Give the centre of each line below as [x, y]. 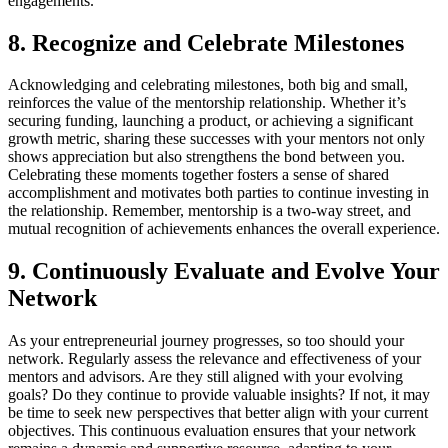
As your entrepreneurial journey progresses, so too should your [206, 341]
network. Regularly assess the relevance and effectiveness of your [214, 359]
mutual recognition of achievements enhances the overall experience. [224, 229]
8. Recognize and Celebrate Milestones [206, 42]
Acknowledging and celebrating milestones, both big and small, [208, 85]
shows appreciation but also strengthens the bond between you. [206, 157]
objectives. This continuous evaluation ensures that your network [212, 431]
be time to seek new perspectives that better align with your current [218, 413]
